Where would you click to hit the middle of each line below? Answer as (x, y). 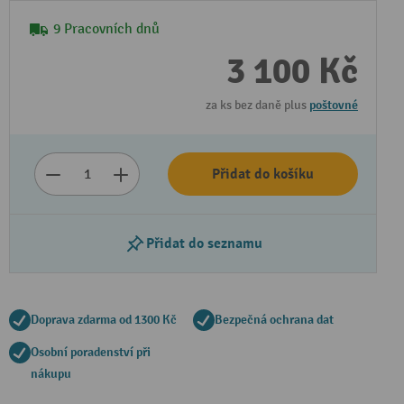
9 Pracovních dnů (106, 29)
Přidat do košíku (263, 174)
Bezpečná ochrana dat (274, 320)
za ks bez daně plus (257, 105)
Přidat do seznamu (204, 243)
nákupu (51, 374)
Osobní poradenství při (91, 352)
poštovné (334, 105)
